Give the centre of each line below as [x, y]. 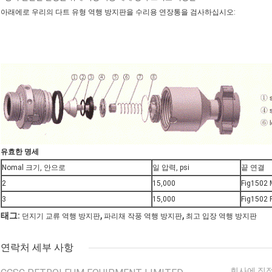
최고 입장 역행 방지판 [221, 216]
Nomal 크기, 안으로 [34, 168]
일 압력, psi [171, 168]
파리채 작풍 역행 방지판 [143, 216]
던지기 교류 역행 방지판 [61, 216]
